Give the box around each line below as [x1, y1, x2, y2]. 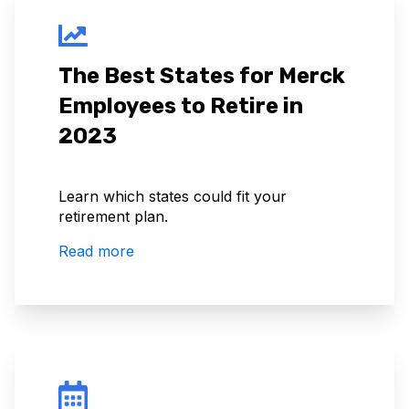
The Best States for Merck [58, 62, 345, 89]
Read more [58, 242, 134, 261]
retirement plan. [58, 207, 168, 226]
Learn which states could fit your [58, 187, 287, 206]
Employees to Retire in [58, 92, 303, 119]
